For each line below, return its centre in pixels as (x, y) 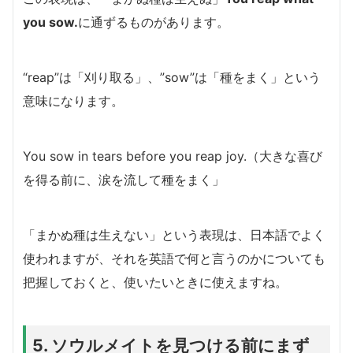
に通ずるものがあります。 (154, 22)
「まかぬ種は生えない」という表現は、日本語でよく (174, 234)
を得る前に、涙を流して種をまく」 (124, 179)
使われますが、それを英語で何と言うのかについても (174, 258)
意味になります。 (73, 100)
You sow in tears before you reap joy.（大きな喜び (173, 156)
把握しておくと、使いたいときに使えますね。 (155, 282)
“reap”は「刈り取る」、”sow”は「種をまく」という (172, 77)
